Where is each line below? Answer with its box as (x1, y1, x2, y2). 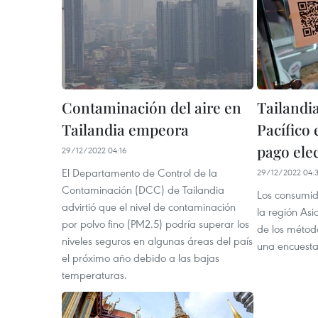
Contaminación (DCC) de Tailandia (62, 182, 224, 197)
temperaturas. (62, 268, 127, 282)
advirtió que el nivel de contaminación (62, 199, 236, 214)
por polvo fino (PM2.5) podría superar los (62, 216, 249, 231)
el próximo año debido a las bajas (62, 251, 219, 265)
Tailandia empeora (62, 119, 189, 139)
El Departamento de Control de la (62, 165, 217, 180)
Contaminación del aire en (62, 97, 241, 117)
